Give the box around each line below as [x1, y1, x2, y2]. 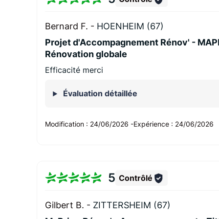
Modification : [45, 120, 90, 129]
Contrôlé [118, 173, 153, 183]
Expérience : [133, 120, 175, 129]
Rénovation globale [45, 49, 128, 60]
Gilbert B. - [45, 200, 93, 211]
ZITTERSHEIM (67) [93, 200, 171, 211]
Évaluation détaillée [61, 88, 138, 99]
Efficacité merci [45, 65, 104, 75]
